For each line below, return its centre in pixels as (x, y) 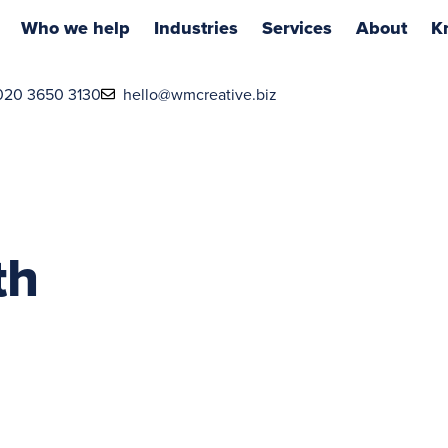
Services (296, 27)
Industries (195, 27)
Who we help (75, 27)
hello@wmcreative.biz (200, 93)
